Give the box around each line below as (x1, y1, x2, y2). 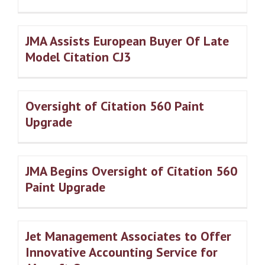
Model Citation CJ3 (25, 49, 131, 66)
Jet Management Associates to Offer (25, 228, 231, 245)
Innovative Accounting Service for (25, 244, 218, 261)
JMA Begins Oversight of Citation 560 (25, 163, 237, 180)
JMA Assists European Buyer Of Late (25, 33, 229, 50)
